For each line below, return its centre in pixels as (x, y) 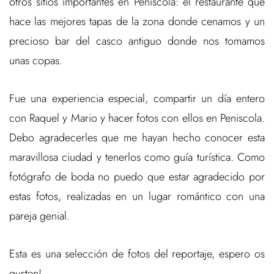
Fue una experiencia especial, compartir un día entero (137, 99)
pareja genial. (39, 216)
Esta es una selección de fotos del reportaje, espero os (137, 254)
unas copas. (36, 61)
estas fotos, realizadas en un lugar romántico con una (137, 197)
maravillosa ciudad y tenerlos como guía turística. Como (137, 157)
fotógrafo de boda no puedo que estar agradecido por (137, 177)
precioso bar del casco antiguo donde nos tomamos (137, 41)
